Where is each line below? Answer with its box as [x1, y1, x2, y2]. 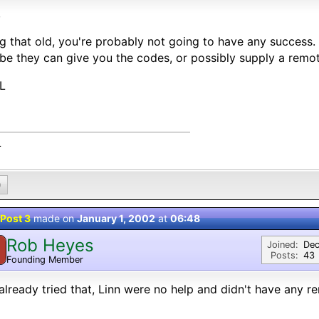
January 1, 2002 [77, 212, 155, 224]
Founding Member [6, 253, 83, 265]
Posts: [271, 250, 298, 261]
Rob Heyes [6, 234, 94, 256]
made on [31, 212, 77, 224]
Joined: [267, 239, 298, 250]
